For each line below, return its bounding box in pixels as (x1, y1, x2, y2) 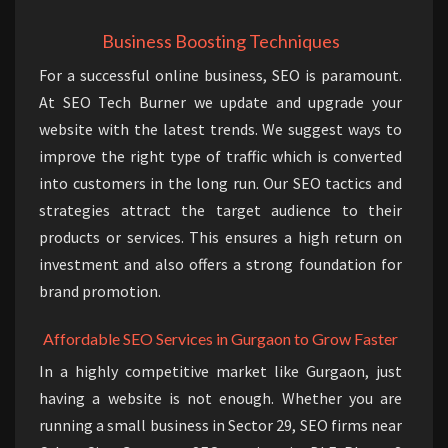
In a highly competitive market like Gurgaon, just (39, 361, 402, 382)
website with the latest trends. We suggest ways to (39, 119, 402, 140)
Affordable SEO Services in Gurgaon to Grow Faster (43, 329, 398, 349)
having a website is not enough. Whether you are (39, 388, 402, 409)
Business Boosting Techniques (101, 30, 340, 53)
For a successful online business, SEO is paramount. (39, 65, 402, 86)
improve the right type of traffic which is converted (39, 146, 402, 167)
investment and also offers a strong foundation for (39, 254, 402, 275)
